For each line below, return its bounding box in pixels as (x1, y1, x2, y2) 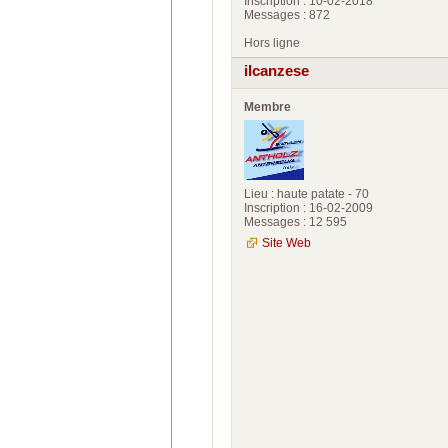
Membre (244, 99, 291, 114)
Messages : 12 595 (244, 214, 347, 229)
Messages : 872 (244, 7, 330, 22)
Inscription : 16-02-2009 (244, 200, 373, 215)
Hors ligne (244, 35, 300, 50)
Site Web (262, 235, 311, 250)
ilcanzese (244, 63, 309, 80)
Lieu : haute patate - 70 (244, 186, 369, 201)
